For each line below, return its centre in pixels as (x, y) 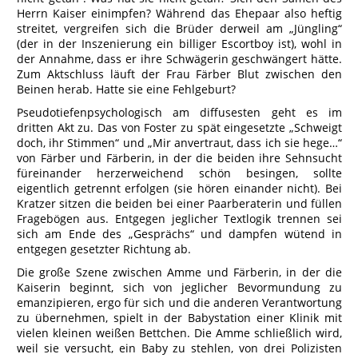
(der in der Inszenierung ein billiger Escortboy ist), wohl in (179, 44)
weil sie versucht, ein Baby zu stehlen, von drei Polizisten (179, 348)
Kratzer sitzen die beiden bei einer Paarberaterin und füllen (179, 203)
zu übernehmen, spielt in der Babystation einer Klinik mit (179, 318)
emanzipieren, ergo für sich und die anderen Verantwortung (179, 302)
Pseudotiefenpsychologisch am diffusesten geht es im (179, 112)
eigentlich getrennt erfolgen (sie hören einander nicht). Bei (179, 188)
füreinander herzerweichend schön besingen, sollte (179, 173)
